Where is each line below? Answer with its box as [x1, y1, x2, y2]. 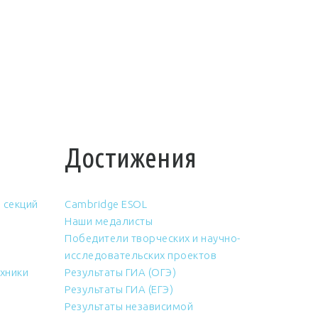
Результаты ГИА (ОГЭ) [65, 266, 176, 278]
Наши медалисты [65, 215, 153, 227]
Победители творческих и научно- [65, 232, 241, 244]
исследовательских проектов [65, 249, 216, 261]
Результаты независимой [65, 300, 193, 312]
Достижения [65, 142, 197, 172]
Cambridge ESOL [65, 198, 147, 210]
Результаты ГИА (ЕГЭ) [65, 283, 173, 295]
